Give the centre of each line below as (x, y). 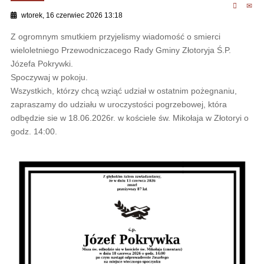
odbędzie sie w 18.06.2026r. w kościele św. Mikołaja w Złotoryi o (129, 118)
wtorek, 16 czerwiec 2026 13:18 (72, 16)
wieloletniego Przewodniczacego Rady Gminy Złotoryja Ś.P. (121, 50)
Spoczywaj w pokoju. (49, 77)
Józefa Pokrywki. (42, 63)
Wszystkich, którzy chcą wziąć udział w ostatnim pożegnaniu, (123, 90)
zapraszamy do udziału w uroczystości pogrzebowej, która (118, 104)
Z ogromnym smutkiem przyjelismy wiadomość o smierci (115, 36)
